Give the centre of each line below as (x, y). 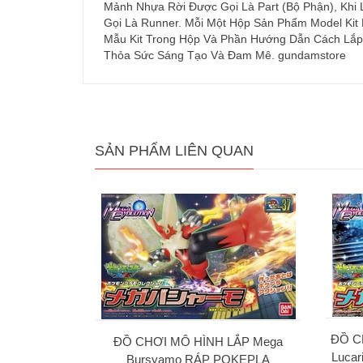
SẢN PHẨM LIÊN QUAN (174, 151)
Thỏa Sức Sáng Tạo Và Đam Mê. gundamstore (225, 56)
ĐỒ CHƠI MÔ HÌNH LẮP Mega (198, 342)
